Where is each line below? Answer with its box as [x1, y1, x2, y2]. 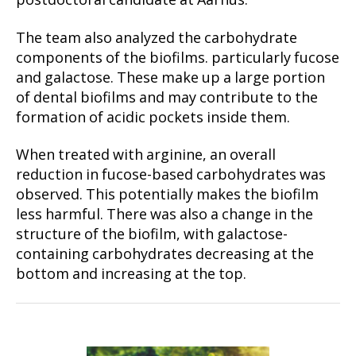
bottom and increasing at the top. [16, 265, 246, 284]
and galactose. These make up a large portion [16, 68, 325, 87]
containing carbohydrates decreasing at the [16, 246, 314, 265]
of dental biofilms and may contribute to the [16, 88, 318, 107]
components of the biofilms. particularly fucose [16, 48, 339, 68]
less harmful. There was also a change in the [16, 206, 313, 225]
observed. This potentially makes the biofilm [16, 186, 319, 205]
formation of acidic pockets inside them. [16, 108, 290, 127]
